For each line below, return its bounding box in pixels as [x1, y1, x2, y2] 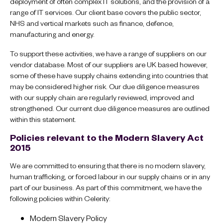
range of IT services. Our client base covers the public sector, [10, 7, 201, 17]
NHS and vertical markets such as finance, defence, [10, 18, 174, 28]
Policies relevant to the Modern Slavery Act [10, 131, 204, 143]
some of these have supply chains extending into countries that [10, 70, 208, 80]
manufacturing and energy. [10, 29, 95, 39]
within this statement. [10, 113, 76, 124]
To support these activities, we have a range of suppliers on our [10, 48, 207, 58]
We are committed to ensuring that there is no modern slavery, [10, 160, 206, 170]
